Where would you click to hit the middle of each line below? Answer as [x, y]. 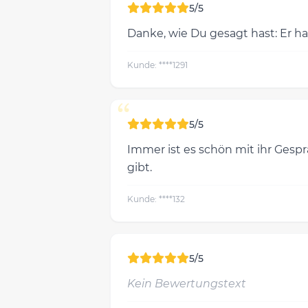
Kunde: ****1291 [157, 65]
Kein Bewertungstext [187, 284]
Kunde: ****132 [156, 199]
